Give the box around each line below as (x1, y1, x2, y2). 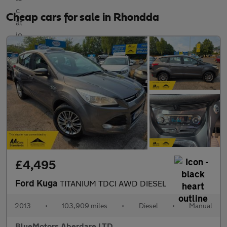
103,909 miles (62, 201, 108, 210)
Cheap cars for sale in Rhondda (6, 12, 159, 23)
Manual (188, 201, 212, 210)
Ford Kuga (15, 177, 60, 188)
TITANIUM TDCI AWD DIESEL (60, 178, 166, 188)
